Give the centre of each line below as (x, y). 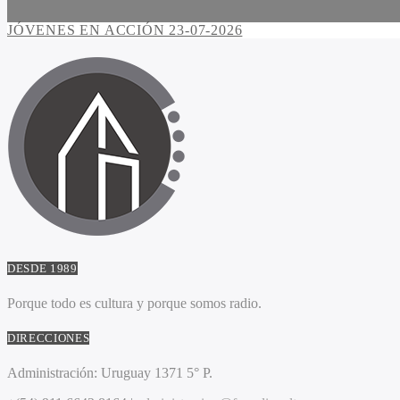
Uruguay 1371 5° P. (155, 373)
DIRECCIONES (49, 337)
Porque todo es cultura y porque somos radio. (134, 303)
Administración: (52, 373)
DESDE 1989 (42, 268)
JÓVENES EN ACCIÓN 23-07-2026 (125, 30)
